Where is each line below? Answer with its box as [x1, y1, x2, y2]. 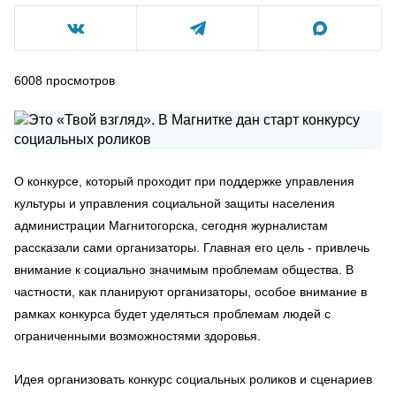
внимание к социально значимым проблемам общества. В [14, 263, 354, 277]
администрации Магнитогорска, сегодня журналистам [14, 218, 328, 232]
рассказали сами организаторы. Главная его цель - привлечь [14, 240, 369, 255]
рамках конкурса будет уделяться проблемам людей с [14, 307, 331, 321]
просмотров [46, 73, 115, 88]
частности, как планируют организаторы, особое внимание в [14, 285, 367, 299]
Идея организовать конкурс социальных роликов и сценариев [14, 372, 372, 386]
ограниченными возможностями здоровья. [14, 329, 261, 343]
